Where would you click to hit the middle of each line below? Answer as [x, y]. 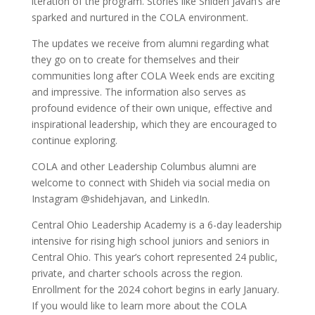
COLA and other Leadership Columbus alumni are [144, 166]
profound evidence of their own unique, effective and [152, 108]
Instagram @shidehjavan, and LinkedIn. [120, 199]
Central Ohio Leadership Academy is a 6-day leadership [156, 225]
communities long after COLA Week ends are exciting [153, 76]
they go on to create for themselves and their [135, 59]
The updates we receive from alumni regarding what [150, 43]
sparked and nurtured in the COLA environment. [140, 17]
